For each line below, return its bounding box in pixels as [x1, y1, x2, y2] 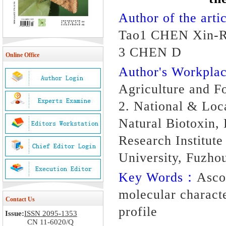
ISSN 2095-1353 [24, 209, 77, 217]
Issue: [5, 209, 24, 217]
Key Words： [119, 170, 197, 185]
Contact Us [6, 196, 35, 203]
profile [119, 204, 157, 219]
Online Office [6, 51, 39, 59]
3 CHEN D [119, 45, 182, 60]
